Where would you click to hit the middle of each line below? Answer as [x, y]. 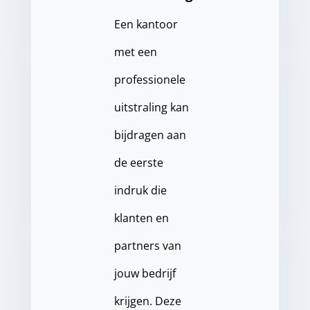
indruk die [140, 190]
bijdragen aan [150, 135]
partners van [147, 246]
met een [135, 52]
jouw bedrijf [145, 273]
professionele [149, 80]
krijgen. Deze [147, 301]
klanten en [141, 218]
